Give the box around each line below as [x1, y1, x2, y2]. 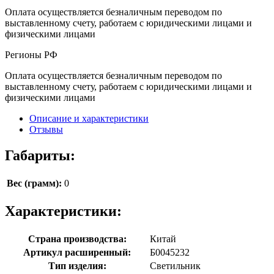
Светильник [150, 260, 201, 271]
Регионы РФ [5, 49, 57, 60]
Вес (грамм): [7, 177, 62, 188]
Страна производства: [28, 233, 127, 244]
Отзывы [29, 124, 63, 135]
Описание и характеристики [29, 113, 149, 124]
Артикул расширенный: [23, 246, 131, 257]
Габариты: [5, 147, 75, 163]
